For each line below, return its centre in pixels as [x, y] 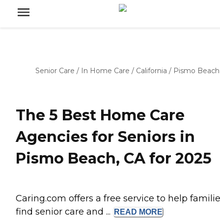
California [151, 71]
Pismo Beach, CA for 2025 [114, 159]
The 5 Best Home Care [100, 115]
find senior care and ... [64, 212]
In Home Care [105, 71]
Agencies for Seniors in [105, 137]
